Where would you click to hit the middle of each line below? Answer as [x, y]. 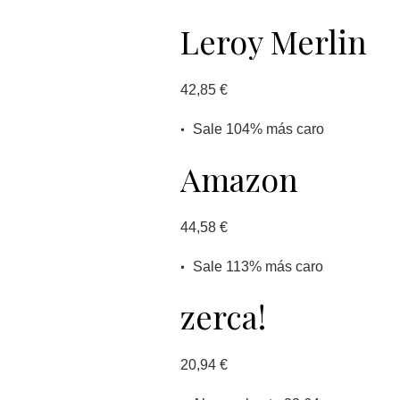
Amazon [239, 179]
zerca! [223, 316]
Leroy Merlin [274, 41]
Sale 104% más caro [257, 129]
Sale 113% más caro [256, 267]
